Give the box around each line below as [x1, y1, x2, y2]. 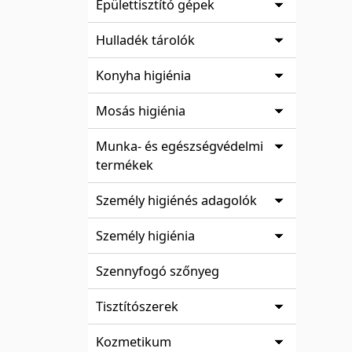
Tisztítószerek [96, 297, 178, 315]
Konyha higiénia [96, 66, 191, 84]
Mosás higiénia [96, 101, 185, 119]
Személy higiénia [96, 226, 195, 244]
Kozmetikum [96, 332, 171, 350]
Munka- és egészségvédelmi [96, 137, 263, 155]
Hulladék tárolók [96, 31, 195, 49]
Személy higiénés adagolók [96, 191, 257, 209]
